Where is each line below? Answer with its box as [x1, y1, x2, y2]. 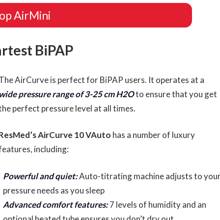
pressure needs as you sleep [2, 185, 105, 195]
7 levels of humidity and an [108, 199, 206, 210]
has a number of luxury [111, 130, 195, 140]
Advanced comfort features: [2, 199, 108, 210]
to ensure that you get [134, 88, 217, 99]
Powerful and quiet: [2, 170, 78, 181]
